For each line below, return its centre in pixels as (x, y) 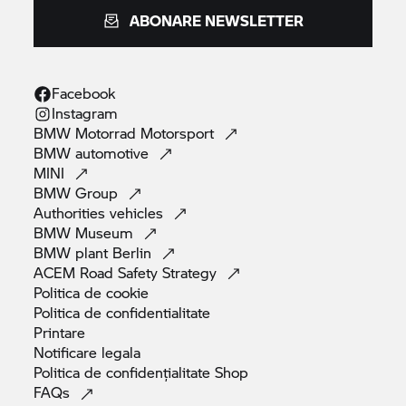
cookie (128, 292)
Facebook (84, 92)
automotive (115, 152)
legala (121, 352)
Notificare (68, 352)
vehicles (139, 212)
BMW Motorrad (85, 132)
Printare (60, 332)
